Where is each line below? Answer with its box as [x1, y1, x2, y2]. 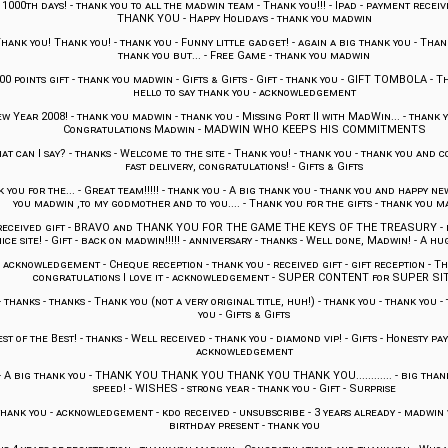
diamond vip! [276, 332, 342, 346]
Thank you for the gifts [248, 197, 372, 211]
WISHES [134, 382, 178, 396]
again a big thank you [298, 36, 411, 50]
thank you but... [118, 49, 201, 63]
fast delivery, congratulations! [125, 160, 289, 174]
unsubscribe [239, 406, 305, 420]
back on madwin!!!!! [81, 234, 180, 248]
